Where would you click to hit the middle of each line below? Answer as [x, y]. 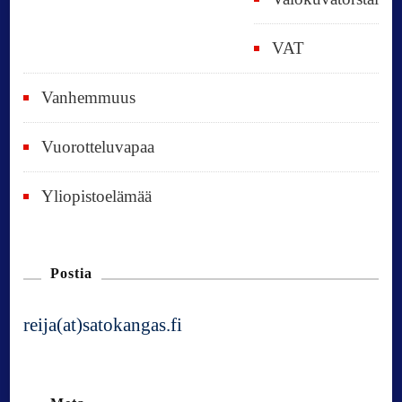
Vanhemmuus [89, 97]
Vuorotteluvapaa [98, 146]
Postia [72, 273]
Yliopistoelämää [97, 196]
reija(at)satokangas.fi [103, 324]
